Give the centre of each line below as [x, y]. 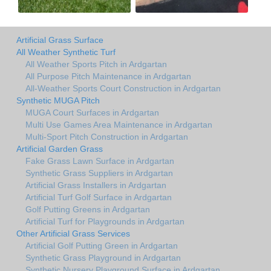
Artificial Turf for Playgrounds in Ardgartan [105, 221]
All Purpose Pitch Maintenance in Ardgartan [108, 76]
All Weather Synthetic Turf [66, 52]
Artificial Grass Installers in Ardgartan [96, 185]
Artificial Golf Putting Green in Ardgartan [102, 245]
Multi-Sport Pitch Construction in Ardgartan [107, 136]
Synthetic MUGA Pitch [58, 100]
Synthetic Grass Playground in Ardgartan [103, 257]
